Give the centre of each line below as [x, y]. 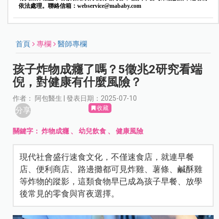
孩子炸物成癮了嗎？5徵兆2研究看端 [108, 70]
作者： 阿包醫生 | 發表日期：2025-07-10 [75, 99]
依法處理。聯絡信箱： [48, 6]
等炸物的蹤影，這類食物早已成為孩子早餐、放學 [111, 182]
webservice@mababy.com [109, 6]
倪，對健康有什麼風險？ [77, 82]
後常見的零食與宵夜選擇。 [70, 194]
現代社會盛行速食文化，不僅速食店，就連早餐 [107, 157]
